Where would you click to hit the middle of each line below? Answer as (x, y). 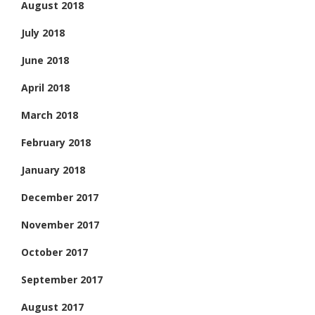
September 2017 (62, 279)
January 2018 (53, 169)
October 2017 (54, 252)
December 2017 (60, 197)
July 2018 (43, 32)
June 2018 (45, 60)
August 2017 (52, 307)
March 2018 (50, 115)
